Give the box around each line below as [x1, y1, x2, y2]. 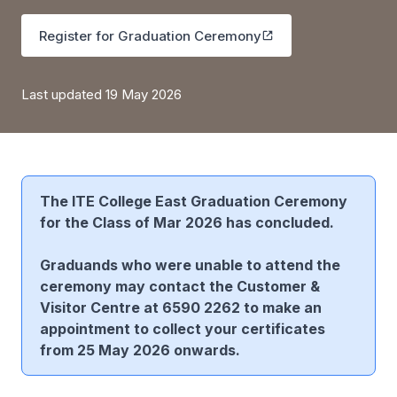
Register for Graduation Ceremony [39, 27, 261, 44]
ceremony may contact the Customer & [40, 277, 320, 295]
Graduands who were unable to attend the [40, 256, 340, 274]
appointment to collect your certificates [40, 320, 325, 338]
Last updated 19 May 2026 [21, 86, 182, 103]
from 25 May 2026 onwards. [40, 341, 240, 359]
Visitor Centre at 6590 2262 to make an [40, 299, 322, 316]
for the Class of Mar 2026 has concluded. [40, 214, 334, 231]
